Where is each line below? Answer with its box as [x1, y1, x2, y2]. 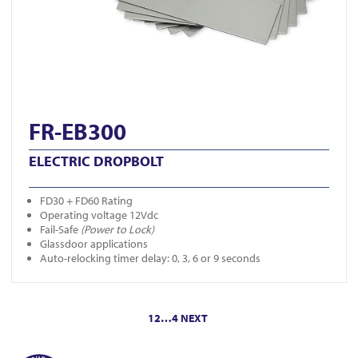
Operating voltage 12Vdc [40, 208, 158, 223]
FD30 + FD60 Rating [40, 193, 133, 209]
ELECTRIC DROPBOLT [29, 151, 164, 170]
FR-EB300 [29, 116, 126, 147]
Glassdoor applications [40, 237, 148, 252]
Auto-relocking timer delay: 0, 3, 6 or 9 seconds [40, 251, 261, 266]
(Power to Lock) [81, 222, 154, 237]
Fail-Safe [40, 222, 81, 237]
